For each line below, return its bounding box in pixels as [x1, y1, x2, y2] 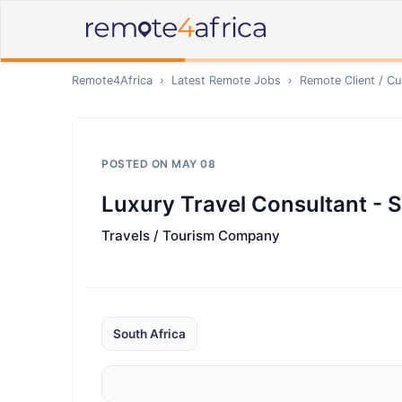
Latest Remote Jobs [171, 74, 281, 87]
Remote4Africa [72, 74, 153, 87]
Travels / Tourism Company [101, 227, 280, 244]
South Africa [113, 327, 186, 341]
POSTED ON [101, 157, 171, 170]
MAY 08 [171, 157, 215, 170]
